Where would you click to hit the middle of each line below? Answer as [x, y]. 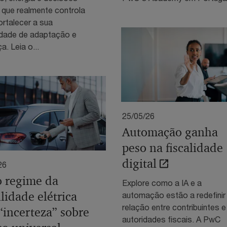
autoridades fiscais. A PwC [171, 219]
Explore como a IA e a [162, 182]
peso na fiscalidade [173, 148]
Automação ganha [170, 132]
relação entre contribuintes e [174, 207]
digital [139, 163]
